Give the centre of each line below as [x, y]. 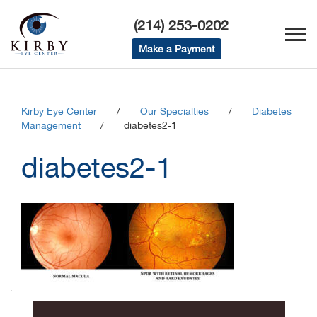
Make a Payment [176, 49]
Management [51, 125]
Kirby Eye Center [59, 111]
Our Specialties [174, 111]
